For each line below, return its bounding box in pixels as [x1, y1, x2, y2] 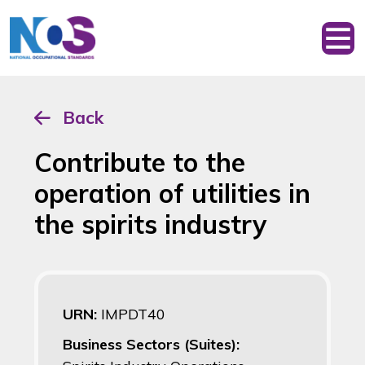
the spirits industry [34, 208, 266, 241]
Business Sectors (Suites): [63, 335, 240, 354]
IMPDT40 [101, 305, 165, 324]
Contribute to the [34, 146, 245, 179]
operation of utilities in [34, 177, 310, 210]
